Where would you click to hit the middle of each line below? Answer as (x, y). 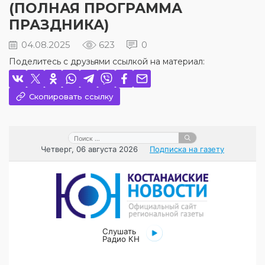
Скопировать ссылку (71, 96)
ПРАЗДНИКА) (59, 25)
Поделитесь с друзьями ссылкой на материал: (107, 62)
